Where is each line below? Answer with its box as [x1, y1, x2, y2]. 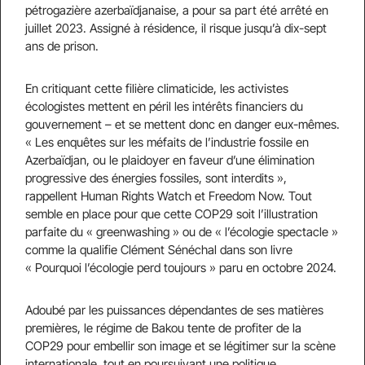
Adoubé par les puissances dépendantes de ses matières [25, 302, 323, 318]
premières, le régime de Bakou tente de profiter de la [25, 320, 301, 336]
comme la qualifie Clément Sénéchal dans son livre [25, 242, 292, 257]
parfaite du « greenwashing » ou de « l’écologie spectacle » [25, 224, 338, 240]
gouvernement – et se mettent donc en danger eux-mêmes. [25, 117, 340, 132]
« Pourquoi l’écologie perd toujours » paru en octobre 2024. [25, 260, 336, 275]
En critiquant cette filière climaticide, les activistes [25, 81, 288, 96]
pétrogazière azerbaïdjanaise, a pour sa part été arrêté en [25, 2, 328, 18]
